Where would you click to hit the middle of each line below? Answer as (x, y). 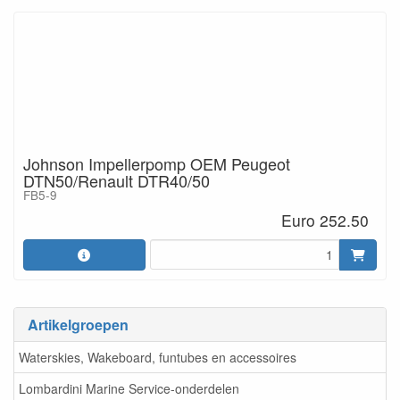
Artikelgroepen (78, 324)
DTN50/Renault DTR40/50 (117, 180)
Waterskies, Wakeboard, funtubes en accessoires (158, 357)
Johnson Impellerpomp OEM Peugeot (157, 163)
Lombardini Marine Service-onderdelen (129, 388)
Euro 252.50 (325, 220)
